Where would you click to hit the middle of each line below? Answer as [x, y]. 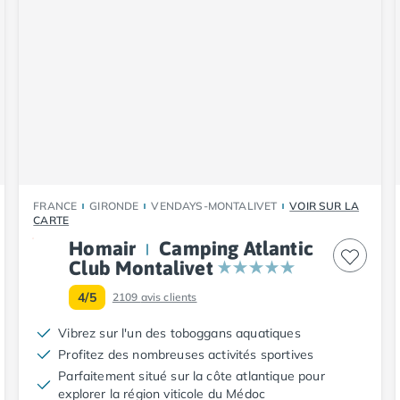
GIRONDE [114, 205]
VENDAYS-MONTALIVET [214, 205]
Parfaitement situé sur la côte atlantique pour [192, 375]
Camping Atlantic [236, 248]
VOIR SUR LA [325, 205]
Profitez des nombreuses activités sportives [186, 354]
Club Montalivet [141, 267]
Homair [103, 248]
